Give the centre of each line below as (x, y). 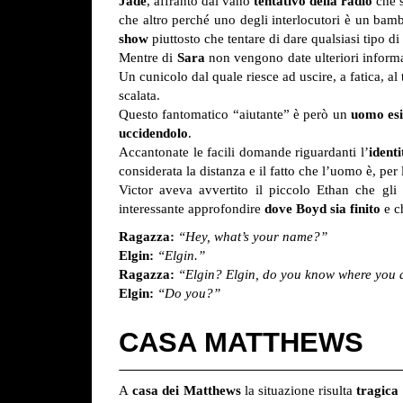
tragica (378, 391)
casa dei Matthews (185, 391)
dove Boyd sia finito (322, 209)
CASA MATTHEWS (241, 343)
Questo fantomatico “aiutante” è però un (235, 115)
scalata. (139, 96)
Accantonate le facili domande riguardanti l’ (244, 152)
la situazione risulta (299, 391)
